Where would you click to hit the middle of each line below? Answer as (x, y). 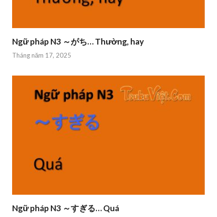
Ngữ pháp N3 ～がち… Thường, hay (78, 41)
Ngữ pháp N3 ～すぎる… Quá (66, 208)
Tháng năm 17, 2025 (42, 55)
